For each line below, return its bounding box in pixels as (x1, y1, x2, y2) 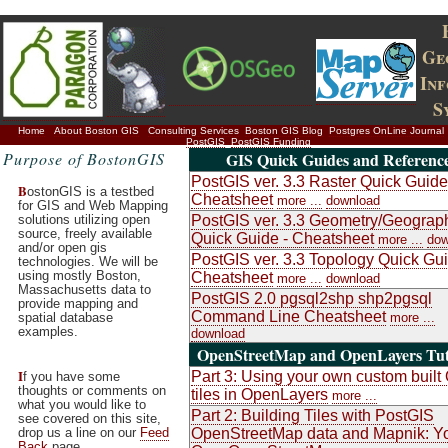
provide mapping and (18, 296, 138, 311)
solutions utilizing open (18, 212, 150, 227)
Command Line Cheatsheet (191, 308, 386, 325)
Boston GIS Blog (244, 125, 323, 136)
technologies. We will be (18, 254, 158, 269)
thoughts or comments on (18, 383, 166, 398)
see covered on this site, (18, 411, 161, 426)
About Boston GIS (53, 125, 139, 136)
